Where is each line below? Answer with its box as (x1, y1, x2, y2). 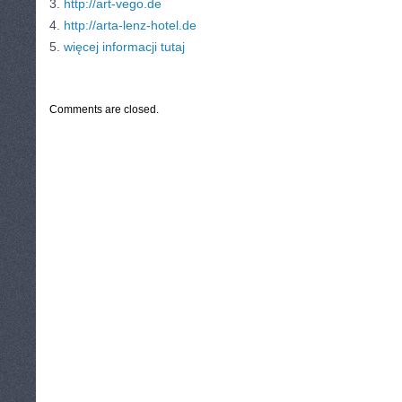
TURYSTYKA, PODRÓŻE (123, 71, 228, 81)
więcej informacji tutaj (64, 39, 185, 54)
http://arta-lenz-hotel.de (64, 18, 197, 32)
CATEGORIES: (58, 71, 123, 81)
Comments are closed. (49, 103, 159, 116)
